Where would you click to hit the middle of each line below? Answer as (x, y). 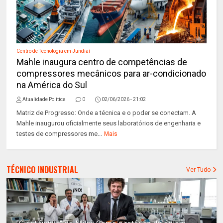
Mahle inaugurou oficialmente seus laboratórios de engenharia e (109, 123)
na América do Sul (52, 85)
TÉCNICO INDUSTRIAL (43, 170)
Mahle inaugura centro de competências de (102, 62)
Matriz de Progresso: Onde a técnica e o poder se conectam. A (107, 113)
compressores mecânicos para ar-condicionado (111, 73)
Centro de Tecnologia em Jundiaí (54, 51)
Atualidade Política (44, 99)
